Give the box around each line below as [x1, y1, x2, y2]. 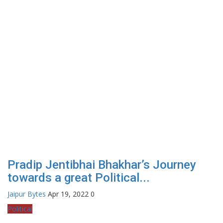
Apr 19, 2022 [48, 189, 89, 199]
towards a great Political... [7, 170, 150, 185]
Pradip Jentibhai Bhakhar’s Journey [7, 157, 196, 172]
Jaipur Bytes [7, 189, 46, 199]
